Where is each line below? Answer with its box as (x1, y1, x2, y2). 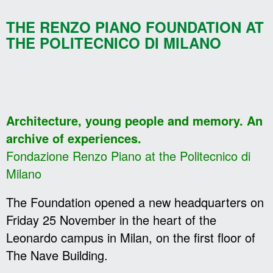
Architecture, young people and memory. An (6, 112, 263, 129)
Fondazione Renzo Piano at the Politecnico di (6, 147, 250, 165)
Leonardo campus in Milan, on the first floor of (6, 229, 255, 246)
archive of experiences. (6, 129, 141, 147)
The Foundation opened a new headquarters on (6, 193, 264, 211)
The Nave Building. (6, 246, 108, 264)
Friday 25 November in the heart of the (6, 211, 216, 229)
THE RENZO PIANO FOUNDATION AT (6, 16, 264, 37)
